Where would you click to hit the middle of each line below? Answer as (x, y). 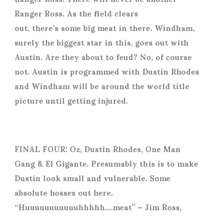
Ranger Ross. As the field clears (76, 13)
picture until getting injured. (72, 100)
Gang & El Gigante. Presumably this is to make (106, 163)
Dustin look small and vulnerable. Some (93, 178)
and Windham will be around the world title (102, 86)
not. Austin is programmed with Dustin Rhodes (107, 71)
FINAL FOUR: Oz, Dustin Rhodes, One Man (98, 149)
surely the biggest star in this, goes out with (102, 42)
